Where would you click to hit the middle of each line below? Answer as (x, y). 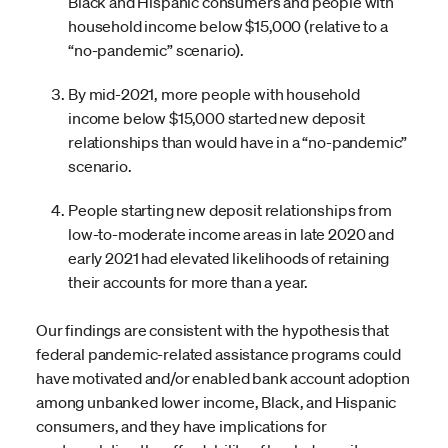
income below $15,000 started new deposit (216, 118)
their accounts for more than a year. (188, 282)
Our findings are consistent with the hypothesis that (212, 330)
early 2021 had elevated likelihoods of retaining (229, 258)
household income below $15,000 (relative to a (228, 26)
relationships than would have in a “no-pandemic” (238, 142)
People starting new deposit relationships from (230, 210)
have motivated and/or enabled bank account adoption (223, 378)
